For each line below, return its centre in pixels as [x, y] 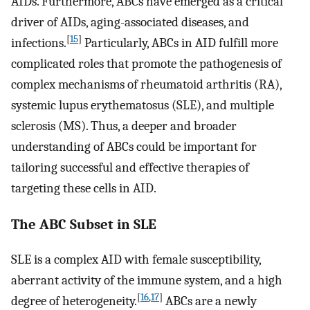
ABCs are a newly [210, 301]
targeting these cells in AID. [84, 189]
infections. [39, 43]
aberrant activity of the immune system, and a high [147, 280]
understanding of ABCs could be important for [134, 147]
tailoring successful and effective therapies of [130, 168]
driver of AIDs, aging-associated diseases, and [130, 22]
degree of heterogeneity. [74, 301]
